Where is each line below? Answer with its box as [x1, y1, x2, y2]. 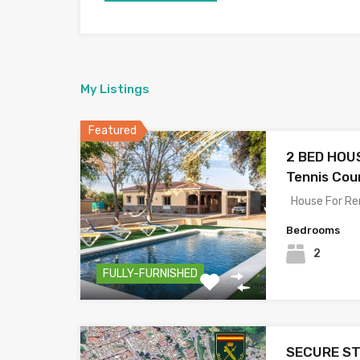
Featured [88, 123, 137, 137]
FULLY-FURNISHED [103, 266, 198, 280]
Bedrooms [286, 223, 341, 236]
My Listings [80, 81, 149, 96]
